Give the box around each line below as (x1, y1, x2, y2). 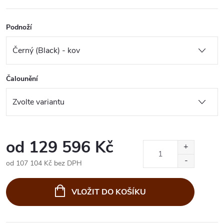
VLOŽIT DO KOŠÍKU (71, 186, 146, 197)
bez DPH (52, 158, 82, 168)
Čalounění (6, 74, 38, 83)
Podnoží (6, 22, 32, 32)
